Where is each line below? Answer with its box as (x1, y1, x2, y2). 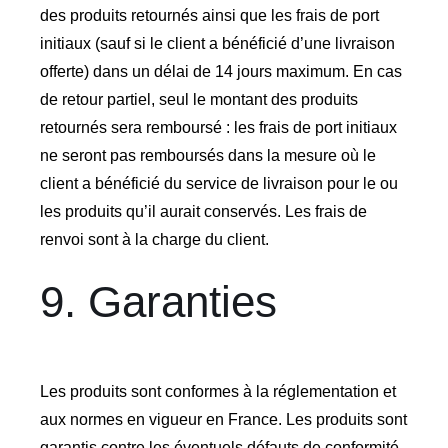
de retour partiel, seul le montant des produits (39, 91, 358, 109)
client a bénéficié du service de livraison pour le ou (39, 175, 398, 193)
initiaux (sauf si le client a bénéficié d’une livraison (39, 35, 395, 53)
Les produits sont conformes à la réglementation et (39, 382, 396, 400)
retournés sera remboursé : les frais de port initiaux (39, 119, 397, 137)
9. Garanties (39, 277, 277, 327)
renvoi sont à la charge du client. (39, 231, 269, 249)
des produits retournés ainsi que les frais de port (39, 7, 379, 25)
